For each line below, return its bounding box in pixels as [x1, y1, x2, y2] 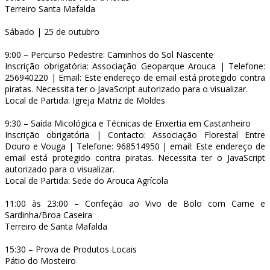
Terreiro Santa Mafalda [5, 2, 95, 14]
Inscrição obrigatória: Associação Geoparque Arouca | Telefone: [5, 60, 265, 72]
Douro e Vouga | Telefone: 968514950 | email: [5, 140, 196, 152]
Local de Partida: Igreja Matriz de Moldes [5, 94, 165, 106]
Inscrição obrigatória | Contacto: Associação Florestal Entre [5, 128, 265, 140]
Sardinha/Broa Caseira [5, 209, 92, 221]
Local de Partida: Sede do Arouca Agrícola [5, 174, 168, 186]
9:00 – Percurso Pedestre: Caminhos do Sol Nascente [5, 48, 213, 60]
